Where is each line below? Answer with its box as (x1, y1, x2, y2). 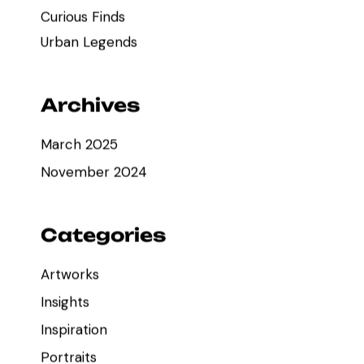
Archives (40, 94, 140, 116)
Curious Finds (40, 8, 125, 26)
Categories (40, 224, 166, 246)
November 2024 (40, 163, 147, 181)
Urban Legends (40, 33, 137, 51)
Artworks (40, 266, 99, 284)
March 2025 (40, 136, 118, 154)
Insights (40, 293, 89, 311)
